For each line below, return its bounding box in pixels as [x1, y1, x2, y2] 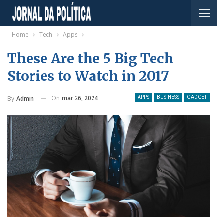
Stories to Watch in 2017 [7, 67, 169, 85]
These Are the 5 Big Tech [7, 50, 173, 67]
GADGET [187, 94, 207, 100]
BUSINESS [157, 94, 179, 100]
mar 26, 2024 [62, 94, 98, 102]
